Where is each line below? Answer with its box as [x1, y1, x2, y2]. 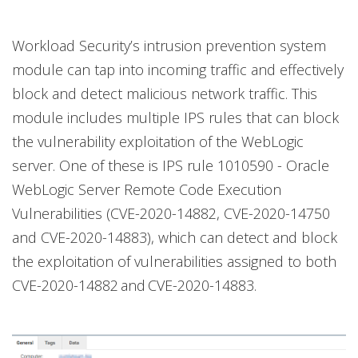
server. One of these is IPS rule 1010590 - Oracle [12, 156, 329, 176]
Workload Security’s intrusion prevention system [12, 36, 326, 56]
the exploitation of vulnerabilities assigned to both [12, 252, 336, 272]
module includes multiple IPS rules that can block [12, 108, 339, 128]
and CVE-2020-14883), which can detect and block [12, 228, 337, 248]
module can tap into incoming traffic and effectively [12, 60, 344, 80]
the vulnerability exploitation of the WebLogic [12, 132, 304, 152]
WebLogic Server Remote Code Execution [12, 180, 281, 200]
